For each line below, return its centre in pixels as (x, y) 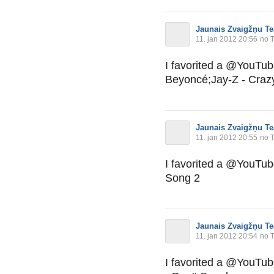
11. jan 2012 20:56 (227, 39)
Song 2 (183, 178)
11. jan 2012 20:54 (227, 236)
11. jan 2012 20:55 (227, 137)
